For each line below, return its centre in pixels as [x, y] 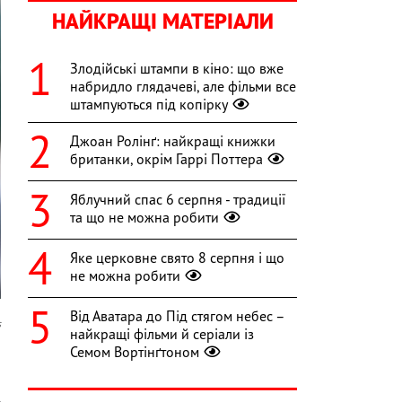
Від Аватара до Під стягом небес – [177, 316]
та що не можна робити [144, 218]
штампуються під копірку [149, 105]
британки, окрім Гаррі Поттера [166, 159]
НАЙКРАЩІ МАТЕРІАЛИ [162, 22]
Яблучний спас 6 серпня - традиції [178, 200]
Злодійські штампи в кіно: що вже [177, 69]
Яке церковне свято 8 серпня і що [177, 258]
